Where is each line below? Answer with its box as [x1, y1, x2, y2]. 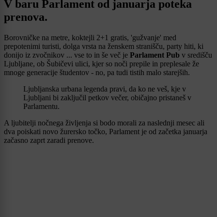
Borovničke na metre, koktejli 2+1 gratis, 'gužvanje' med [4, 33, 176, 42]
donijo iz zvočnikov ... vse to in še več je [4, 50, 130, 59]
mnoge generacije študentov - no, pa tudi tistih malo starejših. [4, 68, 190, 77]
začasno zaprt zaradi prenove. [4, 136, 94, 144]
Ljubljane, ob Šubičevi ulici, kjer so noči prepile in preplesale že [4, 59, 199, 68]
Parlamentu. [23, 102, 60, 110]
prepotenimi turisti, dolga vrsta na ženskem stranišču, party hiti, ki [4, 42, 203, 50]
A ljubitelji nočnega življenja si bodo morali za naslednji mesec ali [4, 118, 204, 127]
